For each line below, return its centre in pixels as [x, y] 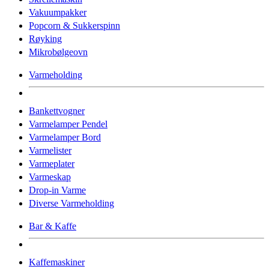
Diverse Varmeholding [71, 203]
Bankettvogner [57, 110]
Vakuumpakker [58, 12]
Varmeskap [50, 177]
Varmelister [50, 150]
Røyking [45, 38]
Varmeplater [52, 163]
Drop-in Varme [57, 190]
